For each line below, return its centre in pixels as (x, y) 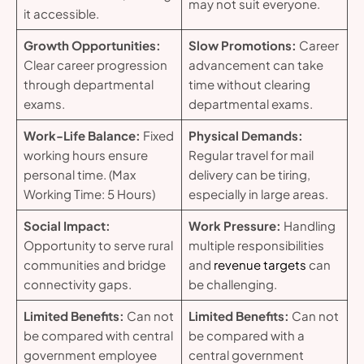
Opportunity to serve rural (98, 245)
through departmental (88, 84)
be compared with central (98, 336)
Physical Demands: (245, 136)
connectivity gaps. (77, 284)
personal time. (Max (79, 175)
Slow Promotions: (242, 45)
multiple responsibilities (256, 245)
